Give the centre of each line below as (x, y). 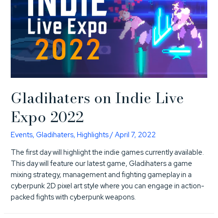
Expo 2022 (47, 117)
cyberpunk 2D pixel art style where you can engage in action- (108, 186)
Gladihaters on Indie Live (98, 98)
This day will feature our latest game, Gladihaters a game (102, 163)
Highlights (93, 134)
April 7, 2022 (136, 134)
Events (22, 134)
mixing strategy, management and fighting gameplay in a (101, 175)
